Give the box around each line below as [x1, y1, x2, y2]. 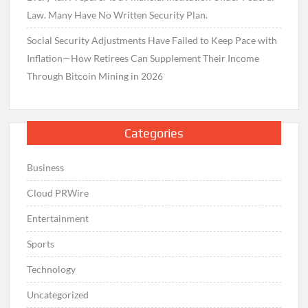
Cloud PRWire [27, 187, 89, 199]
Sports [27, 238, 55, 250]
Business [27, 162, 65, 174]
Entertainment [27, 212, 89, 225]
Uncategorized [27, 289, 89, 301]
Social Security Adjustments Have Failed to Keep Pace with [27, 34, 278, 46]
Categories [124, 126, 184, 141]
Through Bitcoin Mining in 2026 [27, 69, 164, 82]
